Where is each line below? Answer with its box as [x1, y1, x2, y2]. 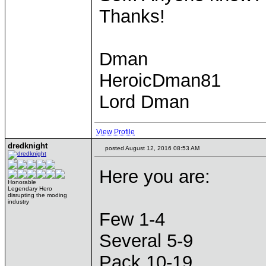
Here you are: [99, 166, 210, 187]
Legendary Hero [8, 185, 52, 192]
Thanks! [99, 6, 165, 27]
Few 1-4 [99, 209, 165, 230]
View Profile [96, 128, 135, 136]
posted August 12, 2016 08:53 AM [103, 145, 199, 151]
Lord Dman [99, 91, 189, 112]
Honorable [8, 179, 36, 185]
